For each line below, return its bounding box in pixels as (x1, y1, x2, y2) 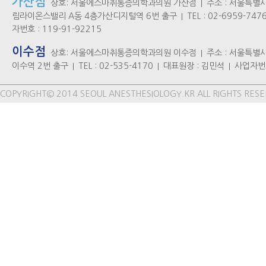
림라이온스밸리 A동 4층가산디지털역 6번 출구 (12, 12, 177, 20)
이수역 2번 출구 (12, 62, 68, 70)
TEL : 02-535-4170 (78, 62, 153, 70)
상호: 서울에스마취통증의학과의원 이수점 (50, 49, 197, 57)
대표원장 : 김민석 (163, 62, 224, 70)
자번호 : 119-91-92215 (12, 25, 102, 33)
